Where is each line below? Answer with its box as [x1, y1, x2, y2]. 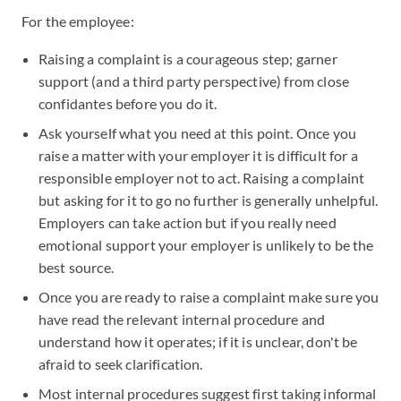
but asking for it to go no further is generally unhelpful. [38, 192, 379, 209]
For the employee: [21, 13, 134, 30]
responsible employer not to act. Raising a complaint [38, 169, 365, 186]
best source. [38, 259, 114, 276]
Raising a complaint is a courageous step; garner [38, 50, 337, 67]
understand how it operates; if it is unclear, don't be [38, 333, 358, 350]
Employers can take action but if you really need [38, 214, 337, 231]
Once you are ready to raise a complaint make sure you [38, 288, 380, 305]
